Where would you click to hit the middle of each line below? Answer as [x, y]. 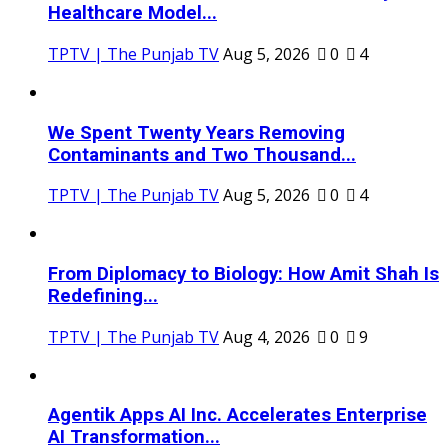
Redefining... [103, 296]
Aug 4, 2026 [266, 336]
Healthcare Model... [132, 13]
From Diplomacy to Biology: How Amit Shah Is [243, 274]
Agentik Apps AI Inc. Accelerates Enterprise [237, 415]
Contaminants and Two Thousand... [202, 154]
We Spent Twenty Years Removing [196, 132]
